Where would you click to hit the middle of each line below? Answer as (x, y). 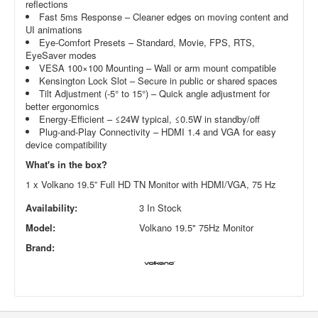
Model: (40, 227)
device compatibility (66, 144)
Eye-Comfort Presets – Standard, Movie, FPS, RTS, (147, 42)
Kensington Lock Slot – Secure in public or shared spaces (158, 81)
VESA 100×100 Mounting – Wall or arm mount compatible (158, 68)
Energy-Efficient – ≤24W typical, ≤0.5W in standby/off (149, 119)
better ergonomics (62, 106)
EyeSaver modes (61, 55)
